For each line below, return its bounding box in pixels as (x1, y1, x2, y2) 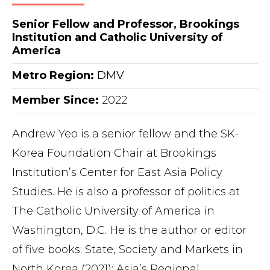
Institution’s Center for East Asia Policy (12, 166, 222, 179)
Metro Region (12, 69, 90, 82)
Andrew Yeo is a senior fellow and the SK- (12, 127, 239, 140)
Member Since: (12, 93, 102, 107)
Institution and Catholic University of (12, 31, 223, 44)
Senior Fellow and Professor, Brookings (12, 17, 239, 31)
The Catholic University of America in (12, 204, 215, 218)
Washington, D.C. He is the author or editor (12, 224, 246, 237)
